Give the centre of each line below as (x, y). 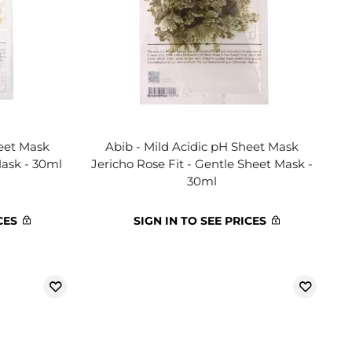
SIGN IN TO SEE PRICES (200, 221)
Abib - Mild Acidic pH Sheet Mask (202, 147)
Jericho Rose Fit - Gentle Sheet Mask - (202, 164)
